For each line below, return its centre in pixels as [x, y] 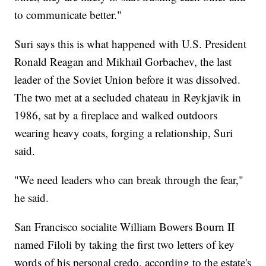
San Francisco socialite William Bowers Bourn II [125, 226]
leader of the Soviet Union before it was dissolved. [128, 79]
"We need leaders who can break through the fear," [129, 179]
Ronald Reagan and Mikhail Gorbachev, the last [123, 61]
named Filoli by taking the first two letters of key [125, 244]
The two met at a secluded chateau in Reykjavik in [128, 97]
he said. [32, 197]
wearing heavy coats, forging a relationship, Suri [124, 132]
